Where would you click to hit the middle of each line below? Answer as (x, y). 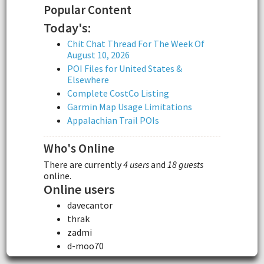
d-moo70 (85, 245)
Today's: (67, 28)
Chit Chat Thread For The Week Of (136, 44)
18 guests (185, 164)
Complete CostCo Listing (118, 93)
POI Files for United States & (125, 69)
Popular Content (88, 10)
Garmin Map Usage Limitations (130, 107)
